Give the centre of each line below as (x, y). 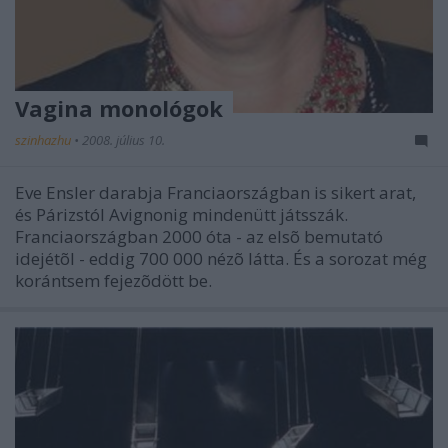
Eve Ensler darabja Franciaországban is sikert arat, (215, 192)
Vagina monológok (119, 107)
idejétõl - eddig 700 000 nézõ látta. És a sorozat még (221, 258)
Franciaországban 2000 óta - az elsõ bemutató (199, 236)
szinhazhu (44, 139)
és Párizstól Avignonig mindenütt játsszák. (181, 214)
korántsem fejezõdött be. (113, 280)
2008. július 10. (123, 139)
